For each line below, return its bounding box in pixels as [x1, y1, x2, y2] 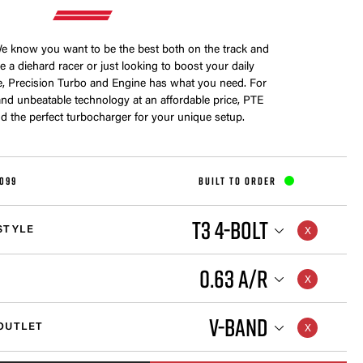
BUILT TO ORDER [198, 174, 276, 187]
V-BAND [208, 312, 268, 342]
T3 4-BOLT [191, 215, 268, 245]
